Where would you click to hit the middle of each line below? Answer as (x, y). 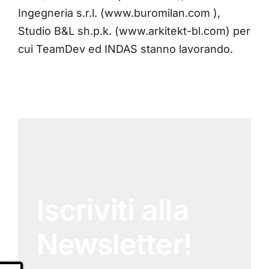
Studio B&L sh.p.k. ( (68, 31)
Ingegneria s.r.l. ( (61, 13)
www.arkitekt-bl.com (172, 31)
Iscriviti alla (113, 210)
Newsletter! (114, 244)
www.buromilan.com (157, 13)
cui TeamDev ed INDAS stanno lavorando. (125, 49)
